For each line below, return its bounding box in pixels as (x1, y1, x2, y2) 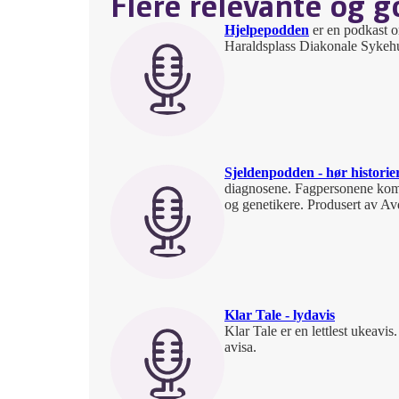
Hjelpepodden (224, 22, 309, 37)
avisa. (224, 339, 256, 354)
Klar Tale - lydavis (224, 307, 335, 322)
